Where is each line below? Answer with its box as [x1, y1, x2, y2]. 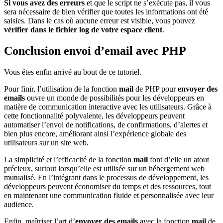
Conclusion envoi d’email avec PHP [4, 44, 186, 58]
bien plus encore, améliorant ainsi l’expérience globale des [4, 129, 186, 138]
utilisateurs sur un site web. [4, 138, 89, 147]
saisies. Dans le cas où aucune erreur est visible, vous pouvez [4, 16, 195, 25]
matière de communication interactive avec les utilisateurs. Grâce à [4, 103, 212, 111]
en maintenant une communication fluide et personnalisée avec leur [4, 191, 214, 200]
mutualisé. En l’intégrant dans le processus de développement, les [4, 173, 209, 182]
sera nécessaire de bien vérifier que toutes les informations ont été [4, 7, 208, 16]
